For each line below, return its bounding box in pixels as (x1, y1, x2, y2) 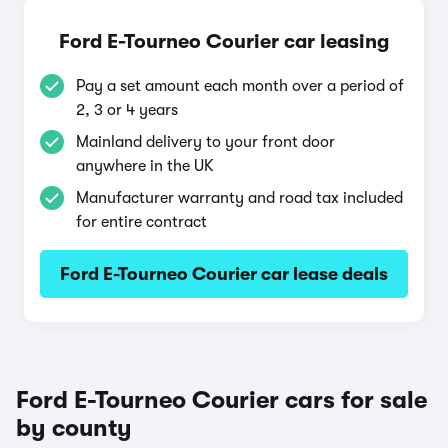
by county (16, 414, 132, 442)
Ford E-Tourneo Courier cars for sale (16, 386, 427, 414)
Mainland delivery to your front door (76, 133, 335, 151)
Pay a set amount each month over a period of (76, 77, 404, 95)
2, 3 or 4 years (76, 101, 178, 119)
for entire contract (76, 213, 207, 231)
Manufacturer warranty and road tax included (76, 189, 403, 207)
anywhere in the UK (76, 157, 214, 175)
